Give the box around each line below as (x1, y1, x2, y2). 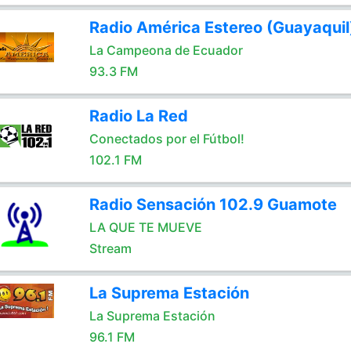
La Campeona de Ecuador (89, 42, 243, 58)
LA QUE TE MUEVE (89, 219, 202, 235)
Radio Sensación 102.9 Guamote (89, 195, 337, 214)
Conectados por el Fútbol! (89, 131, 244, 147)
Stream (89, 241, 132, 256)
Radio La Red (89, 107, 188, 125)
